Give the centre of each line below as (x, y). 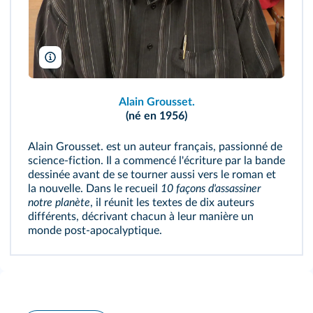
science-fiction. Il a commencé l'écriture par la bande (156, 161)
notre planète (59, 203)
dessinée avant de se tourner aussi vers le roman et (152, 175)
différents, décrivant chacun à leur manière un (141, 217)
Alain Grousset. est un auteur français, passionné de (155, 147)
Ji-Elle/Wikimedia (94, 58)
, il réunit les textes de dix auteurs (172, 203)
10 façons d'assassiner (211, 189)
